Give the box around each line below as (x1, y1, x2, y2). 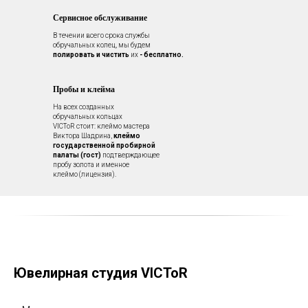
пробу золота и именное (53, 161, 129, 169)
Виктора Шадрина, (53, 132, 113, 140)
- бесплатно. (138, 51, 184, 59)
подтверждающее (101, 151, 159, 159)
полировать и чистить (53, 51, 131, 59)
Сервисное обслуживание (53, 12, 147, 24)
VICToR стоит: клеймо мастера (53, 122, 150, 131)
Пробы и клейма (53, 83, 115, 96)
